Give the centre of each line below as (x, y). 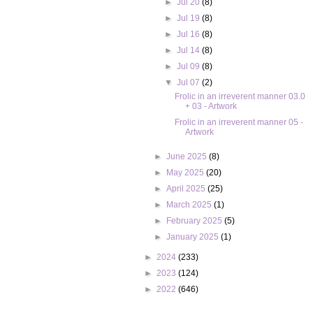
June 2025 (188, 156)
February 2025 (196, 221)
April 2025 (187, 189)
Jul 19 (189, 18)
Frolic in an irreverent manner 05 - (239, 122)
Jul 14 (189, 50)
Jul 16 (189, 34)
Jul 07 (189, 82)
